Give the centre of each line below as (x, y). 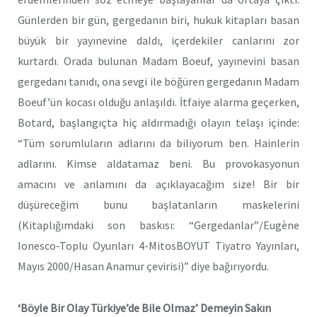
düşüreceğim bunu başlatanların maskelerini (158, 205)
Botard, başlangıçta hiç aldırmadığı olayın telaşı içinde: (158, 123)
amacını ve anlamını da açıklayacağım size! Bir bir (158, 184)
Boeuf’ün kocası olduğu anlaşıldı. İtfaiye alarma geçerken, (158, 102)
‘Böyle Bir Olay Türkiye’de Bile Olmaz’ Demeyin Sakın (144, 307)
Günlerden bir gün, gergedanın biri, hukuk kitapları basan (158, 20)
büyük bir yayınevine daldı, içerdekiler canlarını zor (158, 41)
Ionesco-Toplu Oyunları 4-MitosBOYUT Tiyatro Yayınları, (158, 246)
